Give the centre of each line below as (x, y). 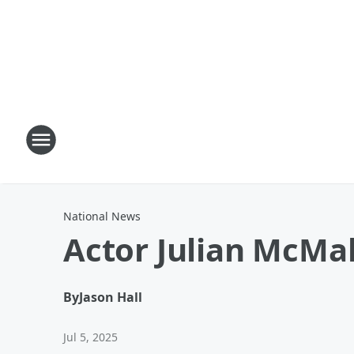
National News (102, 216)
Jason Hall (111, 297)
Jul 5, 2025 (90, 337)
